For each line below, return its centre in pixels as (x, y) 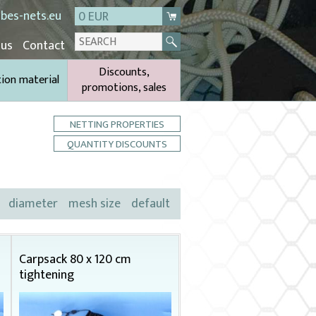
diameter (33, 204)
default (151, 204)
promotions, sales (124, 88)
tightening (46, 275)
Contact (44, 46)
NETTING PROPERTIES (117, 124)
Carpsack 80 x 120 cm (75, 260)
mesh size (95, 204)
